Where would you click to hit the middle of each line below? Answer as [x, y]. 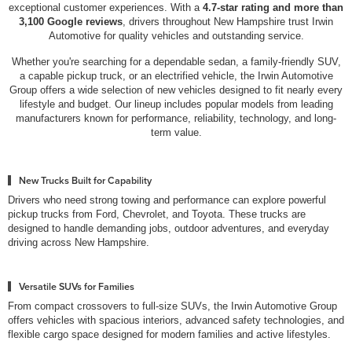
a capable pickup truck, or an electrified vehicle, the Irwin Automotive [176, 75]
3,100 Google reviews [71, 21]
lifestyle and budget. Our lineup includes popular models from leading [176, 104]
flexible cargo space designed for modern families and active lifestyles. [169, 334]
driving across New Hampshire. [79, 242]
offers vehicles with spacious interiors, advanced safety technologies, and [176, 320]
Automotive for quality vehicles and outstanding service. [176, 35]
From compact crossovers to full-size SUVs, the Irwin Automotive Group [172, 306]
